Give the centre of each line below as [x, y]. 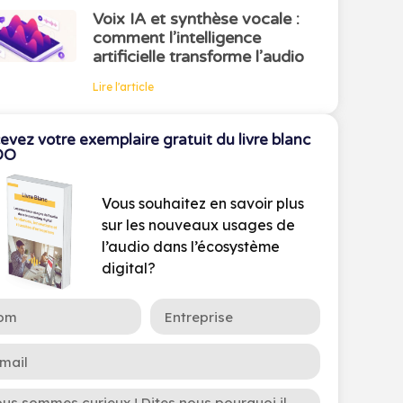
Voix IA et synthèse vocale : [196, 19]
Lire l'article [123, 87]
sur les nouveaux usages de [199, 225]
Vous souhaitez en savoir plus [203, 204]
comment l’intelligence [176, 38]
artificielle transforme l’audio [198, 57]
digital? [129, 269]
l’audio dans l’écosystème [191, 247]
